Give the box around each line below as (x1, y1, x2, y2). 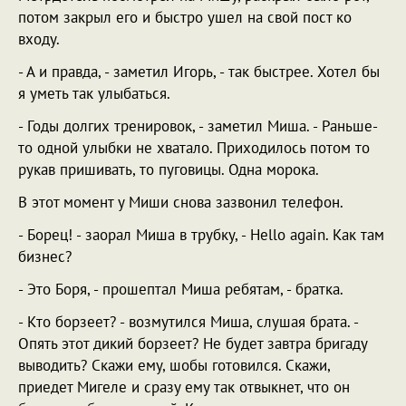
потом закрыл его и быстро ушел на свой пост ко (18, 7, 352, 27)
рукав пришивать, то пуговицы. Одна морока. (18, 159, 319, 179)
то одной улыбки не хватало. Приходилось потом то (18, 138, 370, 158)
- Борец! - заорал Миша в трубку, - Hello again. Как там (18, 225, 384, 245)
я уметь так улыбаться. (18, 83, 170, 103)
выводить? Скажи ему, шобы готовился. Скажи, (18, 355, 330, 375)
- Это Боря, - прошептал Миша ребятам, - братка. (18, 279, 343, 299)
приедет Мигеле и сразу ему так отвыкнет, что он (18, 377, 350, 397)
